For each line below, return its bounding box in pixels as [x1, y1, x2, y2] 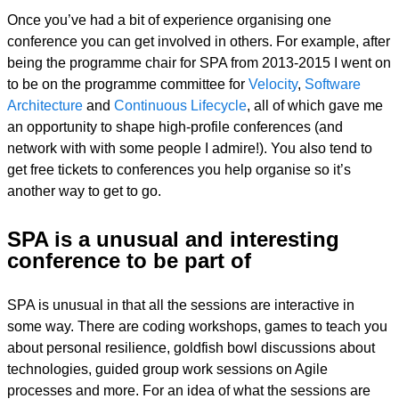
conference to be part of [7, 248, 251, 273]
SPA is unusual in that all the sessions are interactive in [7, 297, 354, 313]
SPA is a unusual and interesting [7, 227, 339, 251]
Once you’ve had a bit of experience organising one [7, 12, 331, 28]
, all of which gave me [247, 98, 383, 113]
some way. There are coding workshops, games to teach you [7, 319, 387, 334]
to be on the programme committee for [7, 77, 248, 92]
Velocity [248, 77, 297, 92]
